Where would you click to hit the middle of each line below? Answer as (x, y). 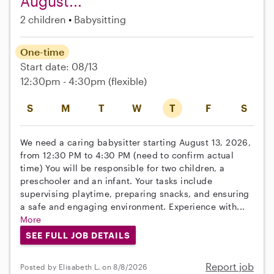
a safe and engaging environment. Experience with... (133, 206)
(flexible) (128, 81)
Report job (230, 267)
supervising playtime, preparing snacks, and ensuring (135, 193)
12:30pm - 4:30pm (64, 81)
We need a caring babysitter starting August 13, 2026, (136, 142)
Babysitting (100, 19)
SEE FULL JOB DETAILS (78, 235)
